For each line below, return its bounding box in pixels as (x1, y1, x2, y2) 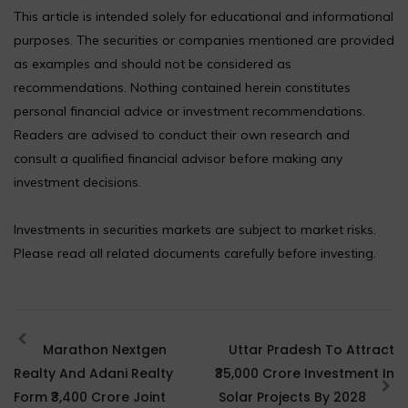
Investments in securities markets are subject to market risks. (14, 220, 376, 238)
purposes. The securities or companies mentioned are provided (14, 31, 394, 48)
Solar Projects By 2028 (218, 387, 370, 406)
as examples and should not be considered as (14, 55, 291, 72)
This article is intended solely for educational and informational (14, 7, 393, 25)
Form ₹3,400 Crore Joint (14, 387, 166, 406)
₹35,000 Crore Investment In (215, 363, 394, 382)
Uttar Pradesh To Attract (229, 340, 394, 359)
